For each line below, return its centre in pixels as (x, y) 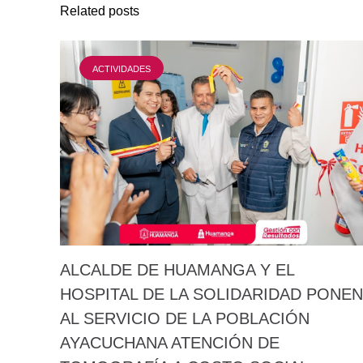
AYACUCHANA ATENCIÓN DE (170, 342)
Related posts (100, 11)
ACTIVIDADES (122, 69)
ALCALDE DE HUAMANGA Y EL (177, 269)
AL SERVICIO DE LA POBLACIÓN (185, 318)
